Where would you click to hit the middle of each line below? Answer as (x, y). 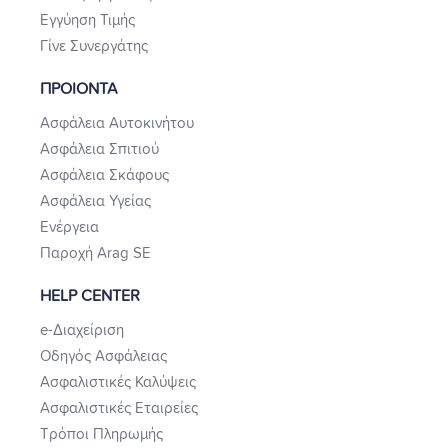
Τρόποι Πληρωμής (101, 435)
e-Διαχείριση (82, 331)
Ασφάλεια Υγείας (95, 202)
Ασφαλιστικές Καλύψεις (118, 383)
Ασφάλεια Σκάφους (104, 176)
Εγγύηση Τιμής (87, 21)
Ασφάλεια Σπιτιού (99, 150)
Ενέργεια (69, 228)
